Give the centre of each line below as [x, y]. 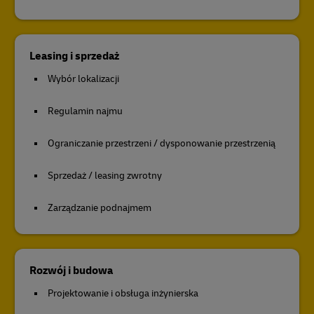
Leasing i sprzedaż [74, 56]
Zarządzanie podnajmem [100, 208]
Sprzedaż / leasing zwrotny [105, 176]
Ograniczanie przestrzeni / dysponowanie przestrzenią [162, 143]
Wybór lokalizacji [83, 79]
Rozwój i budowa [71, 271]
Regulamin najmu [85, 111]
